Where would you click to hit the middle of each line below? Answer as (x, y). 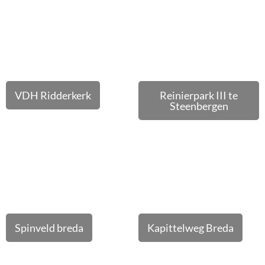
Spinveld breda (49, 228)
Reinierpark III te (199, 95)
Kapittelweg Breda (190, 228)
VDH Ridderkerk (53, 95)
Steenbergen (199, 106)
